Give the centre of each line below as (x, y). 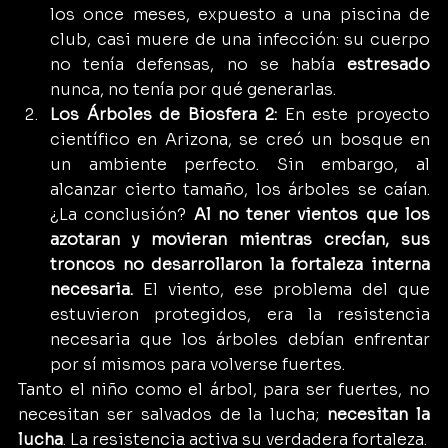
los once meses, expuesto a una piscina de (240, 14)
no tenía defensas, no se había (198, 64)
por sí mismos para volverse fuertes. (197, 364)
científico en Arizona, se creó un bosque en (240, 139)
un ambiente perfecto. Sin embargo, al (240, 164)
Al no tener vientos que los (312, 214)
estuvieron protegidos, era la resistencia (240, 314)
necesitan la (379, 414)
